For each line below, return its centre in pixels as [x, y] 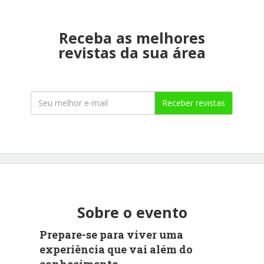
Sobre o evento [132, 212]
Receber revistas [194, 103]
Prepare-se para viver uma [112, 234]
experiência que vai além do [116, 249]
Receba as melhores [132, 37]
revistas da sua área [132, 52]
